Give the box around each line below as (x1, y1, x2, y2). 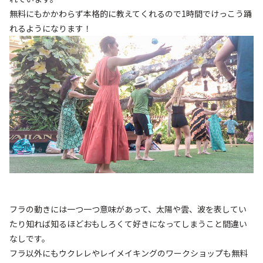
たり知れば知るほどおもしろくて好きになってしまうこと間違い (9, 217, 247, 230)
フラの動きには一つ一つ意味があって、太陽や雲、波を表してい (9, 203, 247, 215)
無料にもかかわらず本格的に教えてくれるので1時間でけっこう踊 (9, 7, 252, 19)
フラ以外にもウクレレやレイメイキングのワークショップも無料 (9, 247, 248, 259)
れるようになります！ (9, 22, 92, 34)
